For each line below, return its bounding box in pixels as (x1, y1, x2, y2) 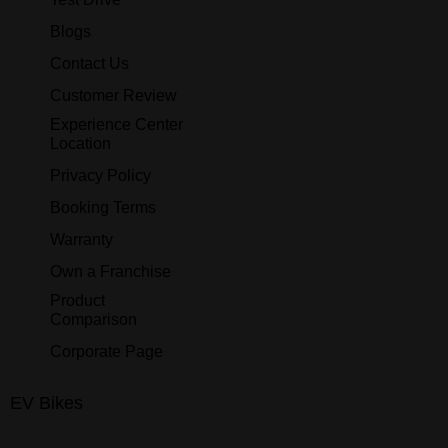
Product (50, 291, 105, 309)
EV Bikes (10, 392, 83, 413)
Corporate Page (50, 342, 163, 360)
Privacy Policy (50, 166, 151, 184)
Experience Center (50, 115, 183, 133)
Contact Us (50, 54, 129, 72)
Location (50, 134, 111, 152)
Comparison (50, 310, 137, 328)
